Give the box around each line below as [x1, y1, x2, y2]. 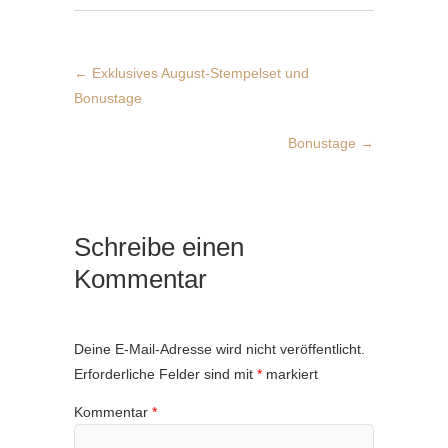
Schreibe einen [74, 231, 244, 262]
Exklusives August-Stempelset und [88, 65, 309, 81]
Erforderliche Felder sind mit [74, 366, 257, 383]
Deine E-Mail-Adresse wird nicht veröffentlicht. [74, 341, 365, 358]
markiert [262, 366, 318, 383]
